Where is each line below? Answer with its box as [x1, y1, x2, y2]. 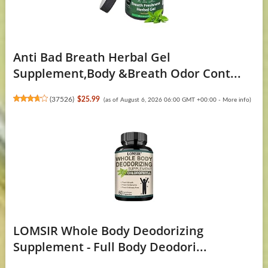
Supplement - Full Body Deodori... [13, 239, 207, 255]
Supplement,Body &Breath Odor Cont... [13, 65, 241, 82]
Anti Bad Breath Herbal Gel [13, 49, 170, 66]
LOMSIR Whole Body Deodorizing [13, 223, 203, 239]
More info [222, 97, 249, 103]
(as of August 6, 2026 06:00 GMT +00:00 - [103, 97, 223, 103]
